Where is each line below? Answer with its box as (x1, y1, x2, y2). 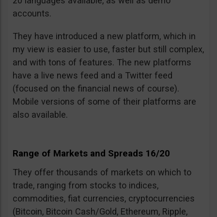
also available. (13, 109, 68, 120)
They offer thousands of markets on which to (13, 167, 191, 178)
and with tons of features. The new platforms (13, 57, 191, 68)
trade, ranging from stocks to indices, (13, 180, 158, 191)
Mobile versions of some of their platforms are (13, 96, 196, 107)
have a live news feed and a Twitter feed (13, 70, 172, 81)
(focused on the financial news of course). (13, 83, 179, 94)
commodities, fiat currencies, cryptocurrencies (13, 193, 195, 204)
